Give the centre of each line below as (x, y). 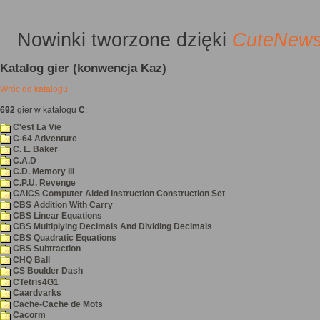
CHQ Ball (30, 260)
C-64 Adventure (44, 138)
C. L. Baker (34, 150)
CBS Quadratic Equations (64, 237)
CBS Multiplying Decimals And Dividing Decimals (111, 227)
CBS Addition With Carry (62, 205)
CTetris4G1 (35, 282)
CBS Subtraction (46, 249)
